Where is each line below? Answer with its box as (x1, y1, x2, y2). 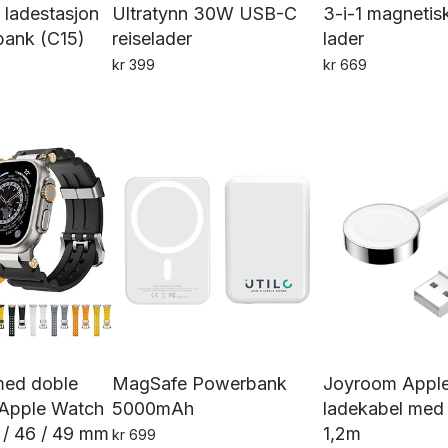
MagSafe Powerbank (111, 372, 287, 394)
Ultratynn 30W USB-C (111, 3, 297, 25)
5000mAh (111, 397, 194, 419)
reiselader (111, 28, 192, 50)
